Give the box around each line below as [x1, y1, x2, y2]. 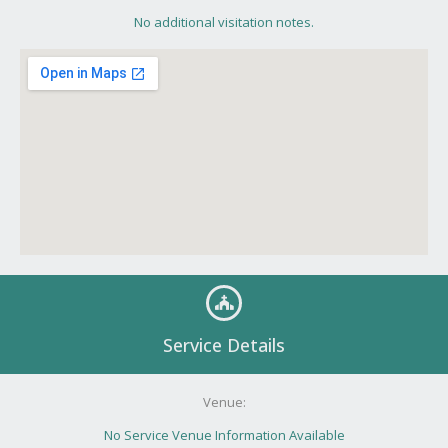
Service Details [163, 332, 285, 357]
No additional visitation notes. [134, 12, 314, 31]
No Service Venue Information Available [103, 425, 345, 444]
